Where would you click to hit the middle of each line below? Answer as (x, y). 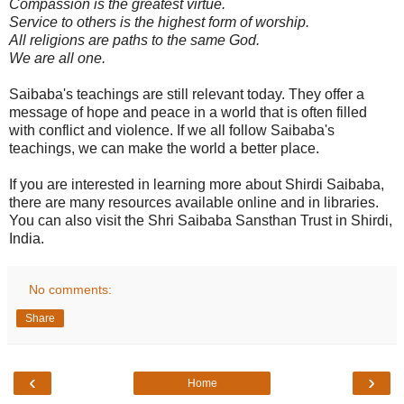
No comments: (71, 289)
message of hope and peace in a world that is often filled (188, 112)
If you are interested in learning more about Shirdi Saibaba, (197, 184)
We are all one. (57, 58)
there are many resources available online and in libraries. (194, 202)
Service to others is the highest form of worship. (159, 22)
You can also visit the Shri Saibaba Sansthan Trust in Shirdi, (201, 220)
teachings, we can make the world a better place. (164, 148)
